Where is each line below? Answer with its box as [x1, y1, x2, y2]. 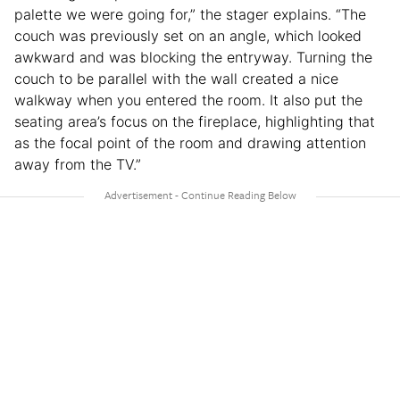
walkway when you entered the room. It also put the [14, 90, 362, 109]
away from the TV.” [14, 154, 141, 173]
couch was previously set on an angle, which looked [14, 26, 362, 45]
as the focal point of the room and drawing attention [14, 133, 366, 152]
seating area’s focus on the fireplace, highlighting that [14, 112, 375, 130]
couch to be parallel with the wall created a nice [14, 69, 338, 87]
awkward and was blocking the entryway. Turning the [14, 47, 372, 66]
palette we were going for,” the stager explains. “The [14, 4, 366, 23]
